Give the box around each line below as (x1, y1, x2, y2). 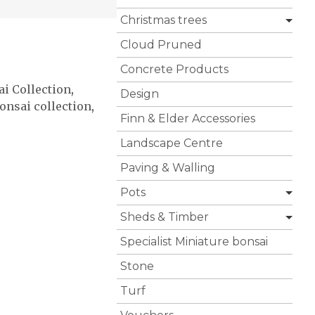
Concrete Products (120, 63, 229, 77)
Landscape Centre (120, 136, 223, 150)
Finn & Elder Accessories (120, 112, 255, 126)
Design (120, 87, 159, 101)
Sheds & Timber (120, 210, 209, 224)
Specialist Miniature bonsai (120, 235, 268, 249)
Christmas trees (120, 13, 207, 27)
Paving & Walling (120, 161, 215, 175)
